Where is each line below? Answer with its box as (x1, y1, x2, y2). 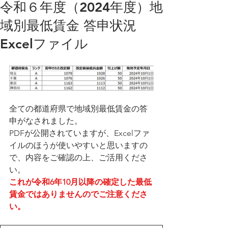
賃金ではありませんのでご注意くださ (9, 189, 148, 199)
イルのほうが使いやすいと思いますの (9, 140, 148, 150)
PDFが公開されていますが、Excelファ (9, 128, 150, 138)
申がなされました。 (9, 116, 82, 126)
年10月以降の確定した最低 (54, 177, 152, 187)
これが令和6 (9, 177, 54, 187)
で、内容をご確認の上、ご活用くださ (9, 153, 148, 162)
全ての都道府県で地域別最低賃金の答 (9, 104, 148, 113)
